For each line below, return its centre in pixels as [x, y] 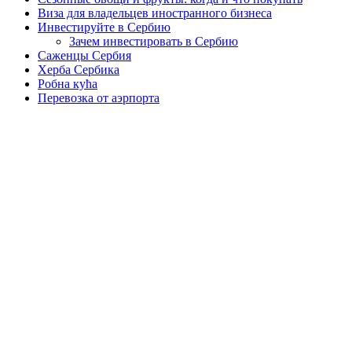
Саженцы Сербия [84, 55]
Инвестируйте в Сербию [104, 27]
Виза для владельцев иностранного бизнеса [155, 13]
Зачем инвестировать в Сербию [154, 41]
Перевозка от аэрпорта [99, 97]
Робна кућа [68, 83]
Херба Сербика [79, 69]
